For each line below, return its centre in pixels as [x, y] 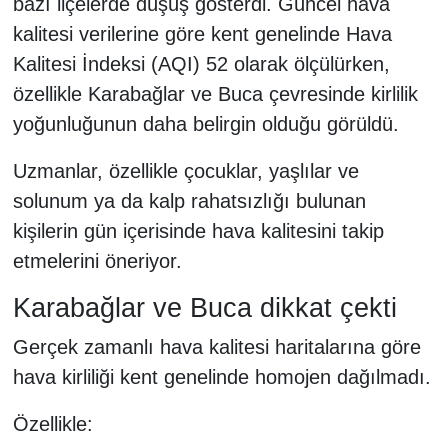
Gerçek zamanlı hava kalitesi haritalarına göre [216, 347]
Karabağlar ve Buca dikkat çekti [204, 307]
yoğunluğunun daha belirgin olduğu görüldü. [205, 123]
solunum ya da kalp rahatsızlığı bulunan [189, 200]
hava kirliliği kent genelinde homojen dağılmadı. [221, 377]
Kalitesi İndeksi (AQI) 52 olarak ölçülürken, [201, 63]
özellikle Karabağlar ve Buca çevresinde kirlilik [215, 93]
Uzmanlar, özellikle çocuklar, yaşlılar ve [185, 170]
